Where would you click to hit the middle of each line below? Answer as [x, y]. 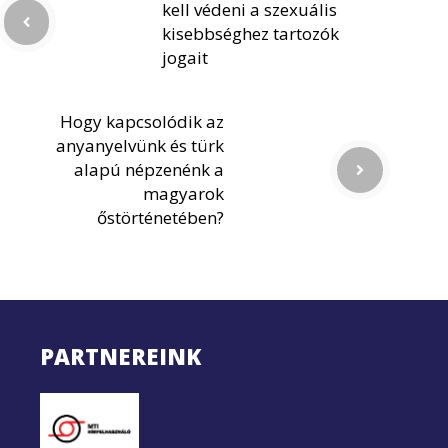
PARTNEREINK [120, 355]
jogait [185, 57]
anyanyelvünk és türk [140, 145]
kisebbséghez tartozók [250, 33]
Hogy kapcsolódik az [142, 121]
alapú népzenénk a [149, 169]
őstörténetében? [160, 217]
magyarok [183, 193]
